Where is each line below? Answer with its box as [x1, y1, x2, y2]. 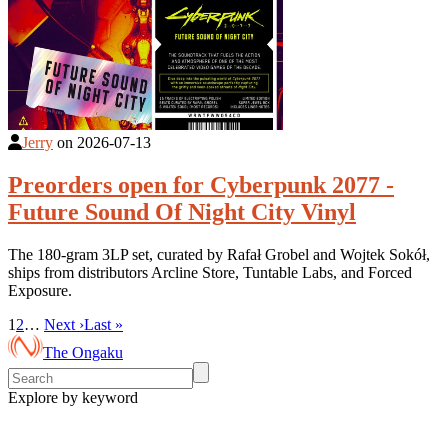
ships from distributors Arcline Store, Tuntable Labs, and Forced [8, 264, 412, 282]
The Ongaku [43, 344, 123, 362]
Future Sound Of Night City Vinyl [8, 199, 356, 226]
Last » [84, 316, 123, 334]
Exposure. [8, 282, 72, 300]
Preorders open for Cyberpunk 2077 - [8, 172, 394, 199]
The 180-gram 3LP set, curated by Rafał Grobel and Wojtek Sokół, [8, 246, 430, 264]
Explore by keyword [8, 389, 138, 407]
